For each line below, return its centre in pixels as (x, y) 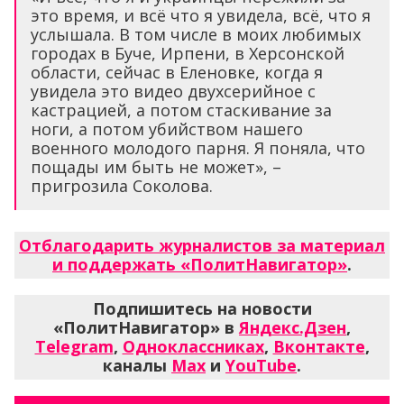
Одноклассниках (193, 347)
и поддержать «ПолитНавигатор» (200, 265)
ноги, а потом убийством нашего (167, 129)
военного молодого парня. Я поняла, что (198, 148)
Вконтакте (319, 347)
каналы (137, 366)
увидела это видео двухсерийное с (173, 92)
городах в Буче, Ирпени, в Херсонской (188, 54)
